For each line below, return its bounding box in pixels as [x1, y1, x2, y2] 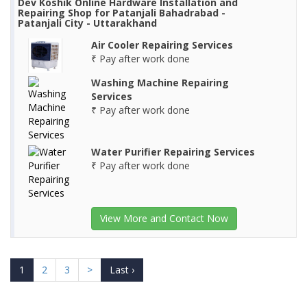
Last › [110, 263, 134, 277]
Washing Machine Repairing [90, 76, 229, 90]
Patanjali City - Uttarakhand [18, 16, 157, 30]
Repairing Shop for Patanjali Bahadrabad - [18, 6, 225, 20]
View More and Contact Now [99, 212, 228, 225]
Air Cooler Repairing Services [90, 38, 233, 52]
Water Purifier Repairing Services [90, 145, 255, 159]
